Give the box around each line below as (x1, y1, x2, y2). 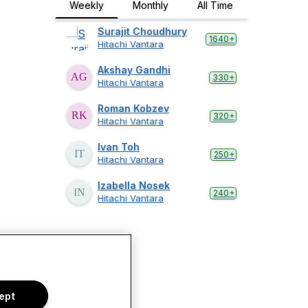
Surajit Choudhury (98, 25, 187, 37)
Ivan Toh (98, 141, 140, 153)
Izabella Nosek (98, 179, 170, 191)
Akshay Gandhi (98, 64, 170, 76)
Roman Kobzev (98, 102, 169, 114)
